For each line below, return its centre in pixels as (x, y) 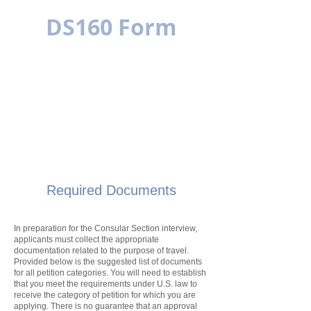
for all (25, 273)
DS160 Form (111, 27)
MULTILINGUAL (111, 47)
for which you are (162, 295)
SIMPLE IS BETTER (110, 61)
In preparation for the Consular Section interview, (106, 228)
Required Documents (111, 190)
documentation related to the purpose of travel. (101, 251)
